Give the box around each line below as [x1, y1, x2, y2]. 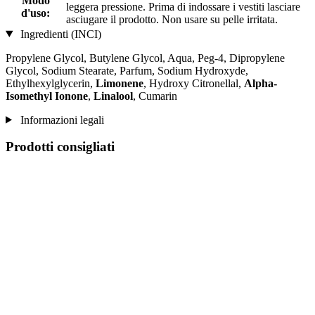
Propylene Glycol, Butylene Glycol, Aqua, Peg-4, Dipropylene [6, 51, 285, 64]
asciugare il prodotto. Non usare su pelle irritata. [66, 13, 278, 25]
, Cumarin [133, 89, 177, 102]
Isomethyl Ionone [6, 89, 88, 102]
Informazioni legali [17, 113, 104, 126]
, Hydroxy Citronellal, [143, 77, 244, 89]
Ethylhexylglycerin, [6, 77, 96, 89]
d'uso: [21, 6, 50, 19]
